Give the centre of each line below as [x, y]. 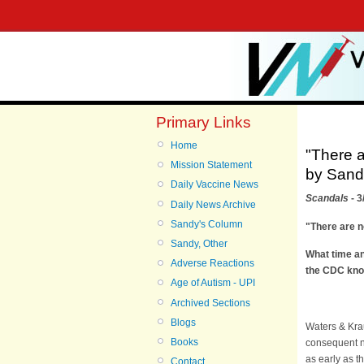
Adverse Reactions [212, 264]
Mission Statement [211, 165]
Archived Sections [210, 303]
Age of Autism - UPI [213, 283]
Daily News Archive [213, 204]
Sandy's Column [207, 224]
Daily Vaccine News [214, 185]
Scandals [327, 199]
